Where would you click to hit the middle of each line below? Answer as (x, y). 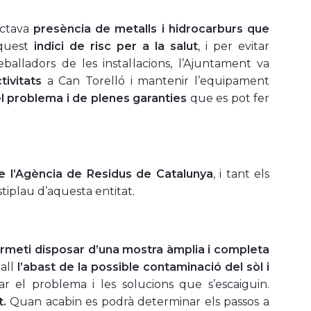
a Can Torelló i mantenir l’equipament (156, 81)
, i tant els (241, 174)
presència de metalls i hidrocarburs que (151, 29)
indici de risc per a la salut (116, 47)
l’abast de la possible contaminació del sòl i (143, 267)
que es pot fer (228, 99)
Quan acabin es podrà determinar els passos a (138, 302)
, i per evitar (234, 47)
